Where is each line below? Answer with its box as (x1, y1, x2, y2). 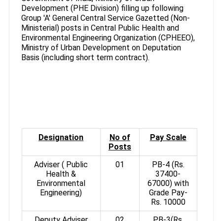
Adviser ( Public (34, 159, 88, 169)
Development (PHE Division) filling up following (21, 3, 184, 13)
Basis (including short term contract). (21, 52, 149, 62)
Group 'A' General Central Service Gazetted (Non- (21, 13, 190, 23)
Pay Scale (149, 132, 186, 142)
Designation (38, 132, 84, 142)
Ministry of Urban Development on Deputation (21, 42, 181, 52)
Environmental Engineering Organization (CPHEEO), (21, 33, 195, 42)
